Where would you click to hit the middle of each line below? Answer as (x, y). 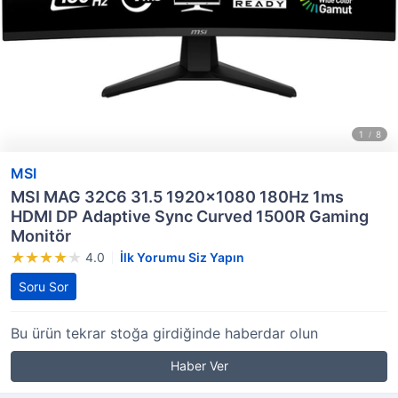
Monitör (41, 236)
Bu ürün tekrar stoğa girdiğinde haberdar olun (164, 333)
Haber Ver (199, 366)
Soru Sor (44, 287)
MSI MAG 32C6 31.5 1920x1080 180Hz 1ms (177, 197)
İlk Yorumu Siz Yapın (182, 257)
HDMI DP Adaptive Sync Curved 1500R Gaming (190, 216)
